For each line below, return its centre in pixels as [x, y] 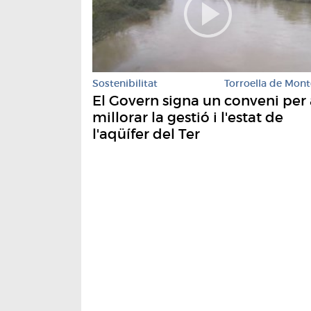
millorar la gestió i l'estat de [188, 117]
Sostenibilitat [125, 83]
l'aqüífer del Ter [146, 134]
